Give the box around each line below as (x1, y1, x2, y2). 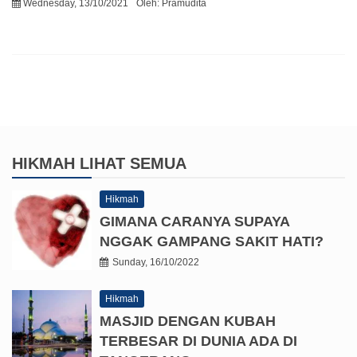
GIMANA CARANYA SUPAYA (100, 213, 289, 229)
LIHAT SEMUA (80, 154, 186, 172)
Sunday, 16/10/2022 (112, 256, 199, 268)
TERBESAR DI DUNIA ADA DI (100, 332, 297, 349)
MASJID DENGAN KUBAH (100, 312, 276, 329)
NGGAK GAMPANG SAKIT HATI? (100, 233, 324, 249)
